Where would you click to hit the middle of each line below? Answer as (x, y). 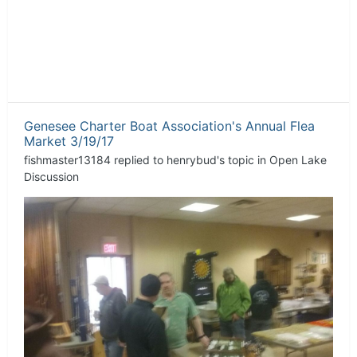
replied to (139, 159)
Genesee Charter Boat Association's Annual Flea (169, 126)
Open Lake (298, 159)
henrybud (192, 159)
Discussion (51, 176)
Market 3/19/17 (69, 141)
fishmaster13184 (67, 159)
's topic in (243, 159)
